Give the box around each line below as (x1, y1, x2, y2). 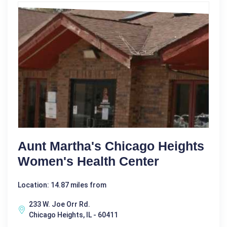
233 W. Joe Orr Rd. (29, 200, 90, 209)
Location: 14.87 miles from (18, 181, 106, 190)
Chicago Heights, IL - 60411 (29, 211, 118, 219)
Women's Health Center (18, 154, 159, 169)
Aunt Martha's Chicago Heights (18, 139, 204, 154)
